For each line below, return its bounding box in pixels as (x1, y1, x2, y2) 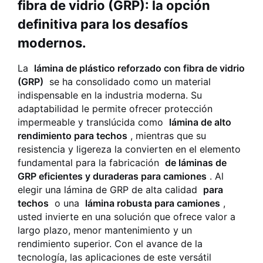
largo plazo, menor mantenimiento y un (18, 224, 192, 236)
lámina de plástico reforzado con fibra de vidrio (34, 62, 245, 74)
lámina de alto (169, 116, 231, 128)
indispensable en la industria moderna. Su (18, 89, 202, 101)
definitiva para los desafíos (18, 16, 188, 32)
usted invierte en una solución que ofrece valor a (18, 211, 235, 222)
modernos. (18, 35, 86, 50)
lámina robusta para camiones (85, 197, 220, 209)
